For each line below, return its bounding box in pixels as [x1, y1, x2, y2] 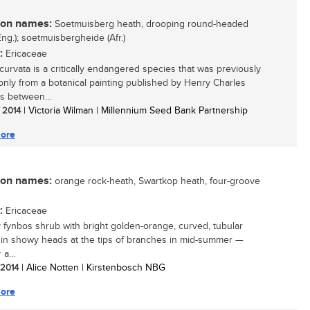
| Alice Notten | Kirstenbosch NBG [19, 262, 165, 273]
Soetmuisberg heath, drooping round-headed [52, 19, 248, 30]
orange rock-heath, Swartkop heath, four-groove [52, 176, 260, 187]
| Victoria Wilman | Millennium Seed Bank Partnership [21, 105, 248, 116]
